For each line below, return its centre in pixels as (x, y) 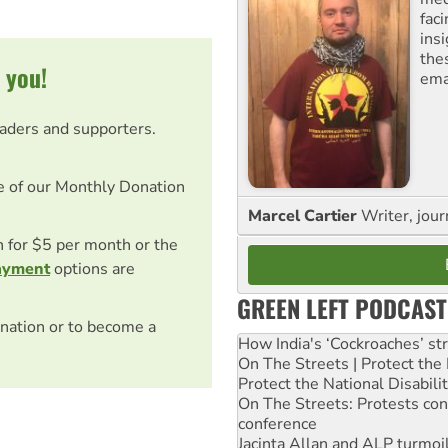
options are (92, 269)
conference (277, 423)
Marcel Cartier (304, 215)
